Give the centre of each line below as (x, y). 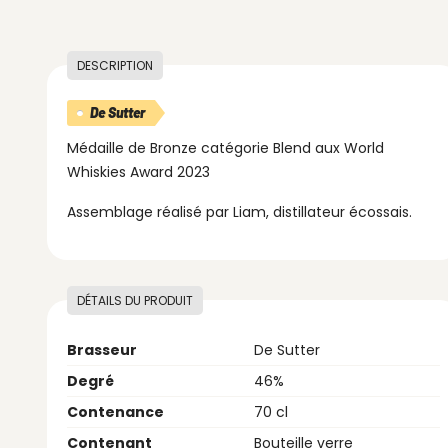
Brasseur (102, 350)
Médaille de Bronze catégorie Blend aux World (225, 148)
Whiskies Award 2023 (138, 172)
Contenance (115, 412)
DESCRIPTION (115, 65)
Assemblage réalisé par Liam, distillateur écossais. (239, 212)
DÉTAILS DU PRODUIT (135, 300)
